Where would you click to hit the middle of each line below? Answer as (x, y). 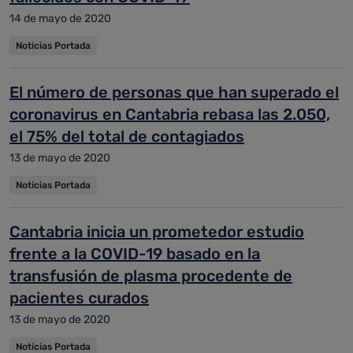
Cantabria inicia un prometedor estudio (157, 232)
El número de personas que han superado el (174, 92)
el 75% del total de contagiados (127, 136)
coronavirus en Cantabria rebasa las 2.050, (170, 114)
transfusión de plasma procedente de (151, 276)
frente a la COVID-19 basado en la (135, 254)
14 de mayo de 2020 (60, 19)
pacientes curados (79, 298)
